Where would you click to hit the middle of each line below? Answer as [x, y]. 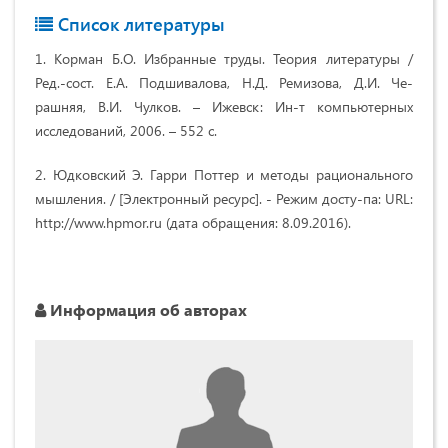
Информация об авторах [146, 309]
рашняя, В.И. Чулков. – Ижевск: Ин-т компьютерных [224, 106]
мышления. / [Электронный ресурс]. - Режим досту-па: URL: [224, 198]
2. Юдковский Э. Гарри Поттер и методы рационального [224, 174]
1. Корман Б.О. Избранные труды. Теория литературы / [224, 58]
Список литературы [139, 23]
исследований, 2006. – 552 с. [126, 130]
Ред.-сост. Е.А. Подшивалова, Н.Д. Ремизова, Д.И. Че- [224, 82]
